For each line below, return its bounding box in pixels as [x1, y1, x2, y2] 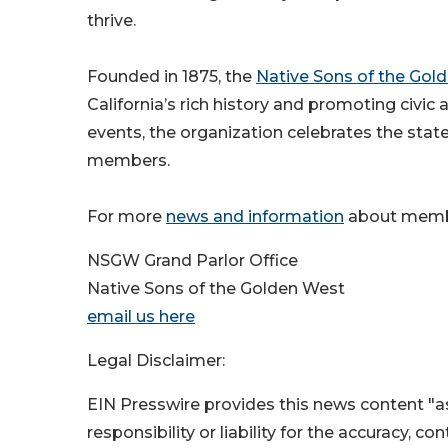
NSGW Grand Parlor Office [87, 251, 298, 271]
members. [87, 151, 170, 171]
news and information [166, 207, 344, 227]
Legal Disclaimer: [87, 351, 225, 371]
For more [87, 207, 166, 227]
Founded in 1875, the [87, 67, 256, 87]
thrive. [87, 11, 136, 31]
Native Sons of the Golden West [87, 279, 345, 299]
